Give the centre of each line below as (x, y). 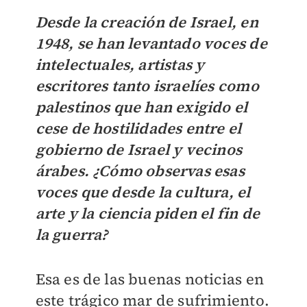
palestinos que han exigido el (142, 107)
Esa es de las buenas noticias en (149, 279)
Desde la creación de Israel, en (147, 22)
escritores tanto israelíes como (147, 86)
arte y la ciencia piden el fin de (148, 213)
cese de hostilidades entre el (138, 128)
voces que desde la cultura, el (143, 192)
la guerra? (72, 235)
